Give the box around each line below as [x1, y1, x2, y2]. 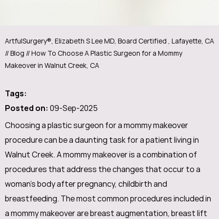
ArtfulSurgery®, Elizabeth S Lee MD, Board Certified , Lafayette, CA [5, 37, 214, 45]
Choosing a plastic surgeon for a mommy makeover [5, 120, 188, 131]
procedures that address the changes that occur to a [5, 164, 200, 175]
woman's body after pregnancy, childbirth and [5, 179, 167, 189]
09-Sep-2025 [48, 103, 98, 113]
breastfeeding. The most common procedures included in [5, 194, 211, 204]
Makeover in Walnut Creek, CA [5, 61, 99, 70]
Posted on [5, 103, 45, 113]
